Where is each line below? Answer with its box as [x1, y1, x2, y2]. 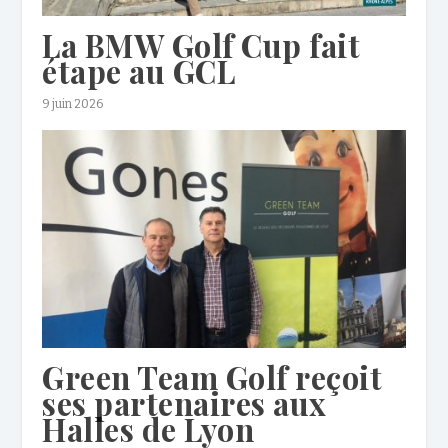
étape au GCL [42, 49, 236, 92]
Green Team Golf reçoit [42, 355, 383, 398]
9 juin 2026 [42, 96, 104, 111]
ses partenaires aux [42, 381, 327, 424]
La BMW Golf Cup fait [42, 23, 361, 66]
